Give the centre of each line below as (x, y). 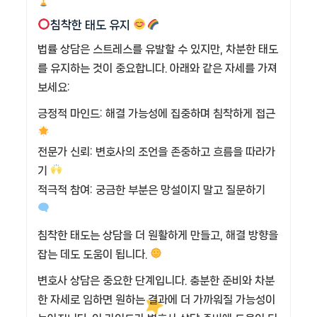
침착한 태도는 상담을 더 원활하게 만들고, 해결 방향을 (158, 235)
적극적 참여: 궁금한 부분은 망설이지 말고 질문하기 (151, 190)
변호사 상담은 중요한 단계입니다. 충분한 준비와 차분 (156, 280)
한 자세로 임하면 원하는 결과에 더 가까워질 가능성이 (156, 299)
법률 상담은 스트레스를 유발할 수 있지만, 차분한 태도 (158, 49)
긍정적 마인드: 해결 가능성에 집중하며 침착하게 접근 (156, 113)
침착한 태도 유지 (92, 25)
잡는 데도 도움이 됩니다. (94, 254)
